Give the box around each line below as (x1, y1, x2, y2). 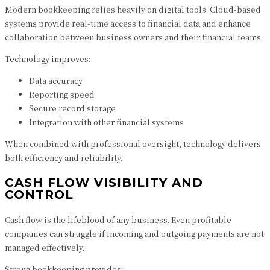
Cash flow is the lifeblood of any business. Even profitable (5, 214, 231, 225)
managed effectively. (5, 242, 84, 253)
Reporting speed (29, 89, 95, 100)
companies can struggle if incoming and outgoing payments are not (5, 228, 264, 239)
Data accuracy (29, 75, 83, 86)
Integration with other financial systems (29, 116, 184, 128)
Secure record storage (29, 102, 116, 114)
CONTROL (5, 187, 74, 202)
